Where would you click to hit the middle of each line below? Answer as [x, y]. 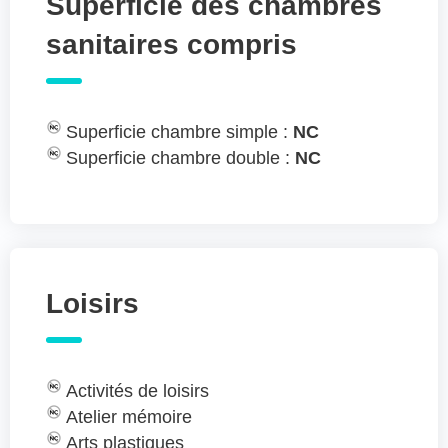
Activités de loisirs [137, 391]
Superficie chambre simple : [179, 132]
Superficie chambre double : [180, 158]
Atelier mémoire [129, 417]
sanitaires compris [171, 45]
